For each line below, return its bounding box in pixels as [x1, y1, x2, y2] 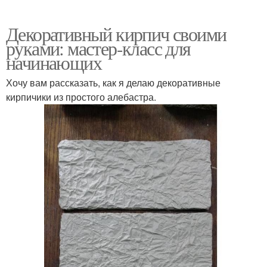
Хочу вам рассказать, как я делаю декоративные [6, 75, 221, 89]
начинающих [6, 49, 101, 75]
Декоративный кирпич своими [6, 20, 226, 46]
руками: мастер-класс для [6, 35, 191, 61]
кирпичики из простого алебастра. [6, 89, 159, 104]
